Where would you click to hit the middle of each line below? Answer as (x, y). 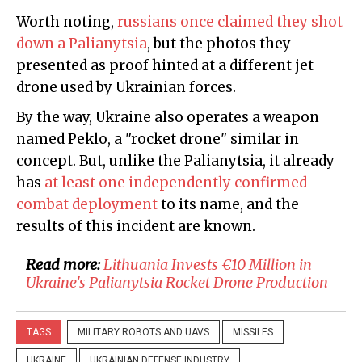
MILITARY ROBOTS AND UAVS (143, 333)
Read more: (65, 265)
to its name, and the (228, 205)
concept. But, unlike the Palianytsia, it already (175, 161)
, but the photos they (219, 44)
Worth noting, (67, 22)
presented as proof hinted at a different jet (165, 66)
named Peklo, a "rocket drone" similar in (158, 139)
